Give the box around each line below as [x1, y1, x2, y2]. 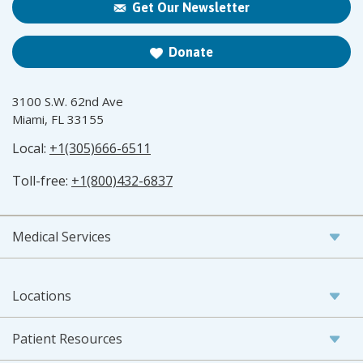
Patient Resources [12, 330, 122, 348]
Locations [12, 287, 71, 305]
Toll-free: [12, 172, 71, 190]
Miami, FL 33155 [12, 111, 104, 128]
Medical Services [12, 228, 111, 246]
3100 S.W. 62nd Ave [12, 93, 123, 110]
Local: [12, 139, 49, 158]
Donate [169, 45, 213, 60]
